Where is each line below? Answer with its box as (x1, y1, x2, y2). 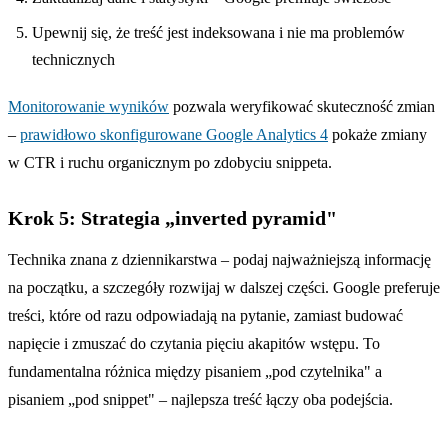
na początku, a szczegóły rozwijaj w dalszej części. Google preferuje (8, 278, 440, 296)
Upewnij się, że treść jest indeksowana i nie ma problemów (32, 23, 405, 41)
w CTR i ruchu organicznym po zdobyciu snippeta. (8, 153, 332, 171)
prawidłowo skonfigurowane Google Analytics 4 (20, 125, 328, 143)
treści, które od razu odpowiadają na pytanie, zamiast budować (8, 306, 403, 324)
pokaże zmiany (328, 125, 427, 143)
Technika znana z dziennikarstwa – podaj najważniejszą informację (8, 250, 431, 268)
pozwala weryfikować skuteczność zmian (169, 97, 435, 115)
